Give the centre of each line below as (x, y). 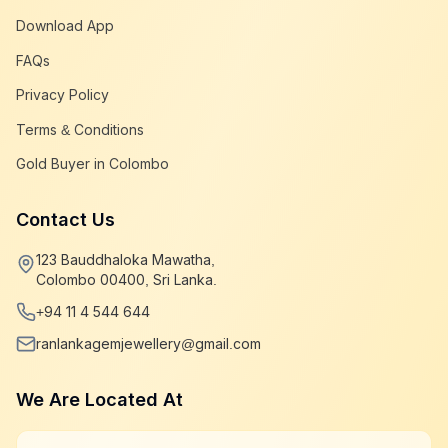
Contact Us (65, 220)
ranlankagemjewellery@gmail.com (148, 344)
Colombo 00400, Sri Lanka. (126, 280)
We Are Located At (99, 400)
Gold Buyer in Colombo (92, 164)
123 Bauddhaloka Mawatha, (125, 260)
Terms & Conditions (80, 129)
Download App (65, 26)
